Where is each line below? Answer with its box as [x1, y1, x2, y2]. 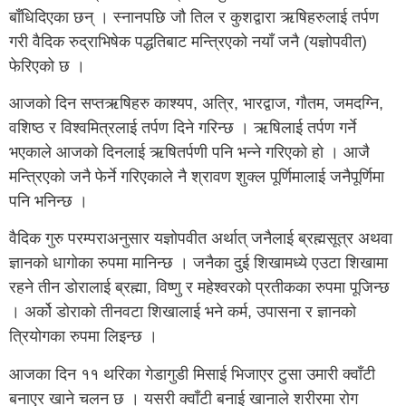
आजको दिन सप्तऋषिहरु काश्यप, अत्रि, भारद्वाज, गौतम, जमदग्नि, [9, 93, 383, 112]
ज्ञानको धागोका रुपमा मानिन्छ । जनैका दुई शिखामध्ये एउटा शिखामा [9, 254, 388, 273]
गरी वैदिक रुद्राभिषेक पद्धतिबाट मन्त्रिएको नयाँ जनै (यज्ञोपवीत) [9, 32, 367, 51]
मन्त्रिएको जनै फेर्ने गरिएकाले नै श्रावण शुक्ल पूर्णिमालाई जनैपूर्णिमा [9, 167, 384, 186]
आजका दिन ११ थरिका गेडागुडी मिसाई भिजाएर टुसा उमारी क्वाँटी [9, 364, 375, 383]
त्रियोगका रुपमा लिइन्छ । [9, 327, 158, 346]
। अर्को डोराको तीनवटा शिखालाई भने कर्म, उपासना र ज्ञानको [9, 303, 356, 322]
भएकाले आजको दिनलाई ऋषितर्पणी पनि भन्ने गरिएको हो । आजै [9, 142, 370, 161]
